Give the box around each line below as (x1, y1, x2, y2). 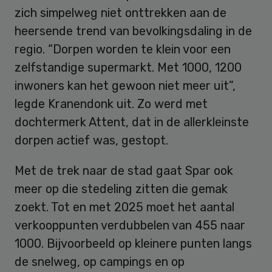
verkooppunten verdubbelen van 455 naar (15, 218, 245, 233)
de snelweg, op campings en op (15, 254, 185, 270)
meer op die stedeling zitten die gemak (15, 182, 228, 197)
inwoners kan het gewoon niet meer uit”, (15, 78, 236, 93)
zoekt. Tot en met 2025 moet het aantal (15, 200, 234, 215)
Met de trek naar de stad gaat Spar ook (15, 163, 233, 178)
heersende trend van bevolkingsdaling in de (15, 24, 252, 39)
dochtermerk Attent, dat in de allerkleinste (15, 115, 249, 130)
